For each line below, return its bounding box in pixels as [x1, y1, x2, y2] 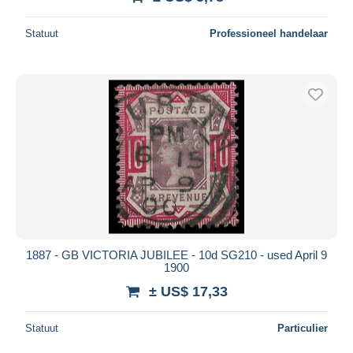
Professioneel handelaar [210, 27, 328, 39]
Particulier [277, 321, 328, 334]
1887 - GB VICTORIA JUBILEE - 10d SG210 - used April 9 [26, 247, 327, 262]
